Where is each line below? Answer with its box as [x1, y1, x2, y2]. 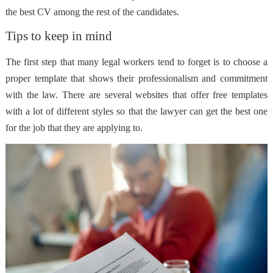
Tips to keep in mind [5, 28, 112, 43]
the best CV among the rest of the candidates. [5, 6, 179, 17]
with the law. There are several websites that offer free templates [5, 89, 268, 100]
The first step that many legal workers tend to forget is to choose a [5, 56, 268, 67]
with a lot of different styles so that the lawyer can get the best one [5, 105, 268, 116]
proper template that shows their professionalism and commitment [5, 73, 268, 83]
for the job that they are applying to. [5, 122, 143, 133]
